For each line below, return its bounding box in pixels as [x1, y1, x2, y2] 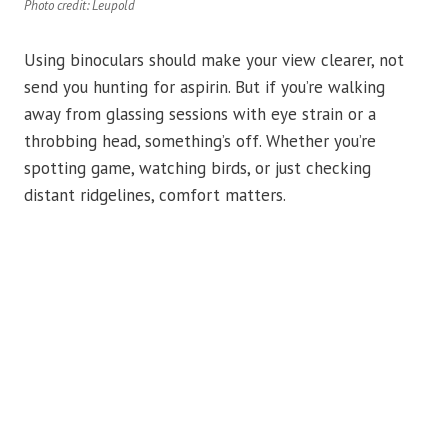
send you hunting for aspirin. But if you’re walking [24, 76, 385, 99]
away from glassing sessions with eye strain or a [24, 103, 376, 126]
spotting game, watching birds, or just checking [24, 157, 371, 180]
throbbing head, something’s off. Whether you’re [24, 130, 376, 153]
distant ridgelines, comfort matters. [24, 184, 286, 207]
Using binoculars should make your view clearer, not [24, 49, 404, 72]
